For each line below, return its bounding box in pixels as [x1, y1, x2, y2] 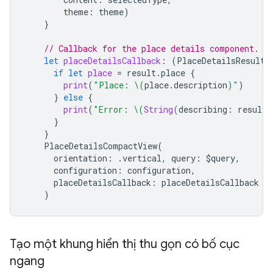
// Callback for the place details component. [44, 43, 259, 55]
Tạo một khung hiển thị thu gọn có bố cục [10, 236, 239, 252]
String [144, 104, 173, 116]
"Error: [93, 104, 133, 116]
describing [179, 104, 227, 116]
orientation [54, 152, 107, 165]
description [174, 79, 227, 91]
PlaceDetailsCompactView [44, 140, 157, 152]
